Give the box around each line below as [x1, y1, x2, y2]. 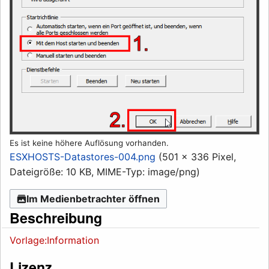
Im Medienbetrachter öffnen [26, 192, 160, 205]
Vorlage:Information [10, 234, 99, 246]
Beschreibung [10, 207, 102, 228]
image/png [148, 165, 196, 178]
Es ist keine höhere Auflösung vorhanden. [10, 138, 169, 148]
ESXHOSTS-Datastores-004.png [10, 150, 156, 163]
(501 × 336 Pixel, [159, 150, 236, 163]
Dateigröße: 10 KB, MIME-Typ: [10, 165, 148, 178]
